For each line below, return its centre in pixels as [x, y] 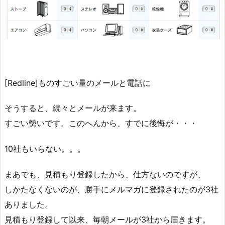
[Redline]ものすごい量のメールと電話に [78, 83]
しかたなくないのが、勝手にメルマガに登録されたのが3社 [111, 189]
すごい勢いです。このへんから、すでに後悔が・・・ [101, 123]
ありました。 [29, 204]
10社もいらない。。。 [45, 149]
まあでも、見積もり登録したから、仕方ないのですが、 [105, 174]
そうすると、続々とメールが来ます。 [73, 108]
